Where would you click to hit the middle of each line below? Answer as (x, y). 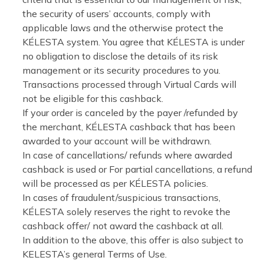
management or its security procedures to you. (121, 70)
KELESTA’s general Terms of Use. (95, 254)
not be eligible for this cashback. (93, 98)
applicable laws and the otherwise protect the (123, 28)
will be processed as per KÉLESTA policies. (115, 183)
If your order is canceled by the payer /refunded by (130, 113)
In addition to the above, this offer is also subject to (133, 240)
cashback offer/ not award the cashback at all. (123, 226)
